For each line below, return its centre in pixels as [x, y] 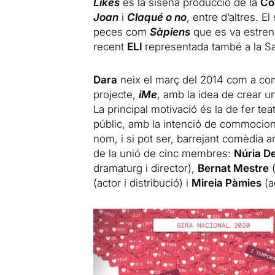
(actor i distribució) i [142, 183]
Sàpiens [170, 32]
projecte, [116, 94]
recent [110, 46]
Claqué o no [157, 17]
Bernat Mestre [233, 168]
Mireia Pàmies [226, 183]
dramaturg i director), [145, 168]
